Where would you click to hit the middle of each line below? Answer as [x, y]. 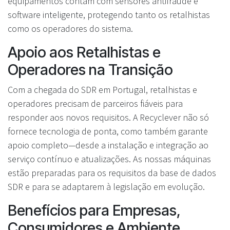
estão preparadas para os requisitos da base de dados [112, 173]
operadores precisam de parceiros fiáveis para [95, 104]
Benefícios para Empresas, [94, 210]
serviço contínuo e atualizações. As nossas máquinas [109, 159]
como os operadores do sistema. [70, 29]
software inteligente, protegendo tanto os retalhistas [109, 15]
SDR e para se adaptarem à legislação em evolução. [106, 187]
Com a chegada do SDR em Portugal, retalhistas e [102, 90]
